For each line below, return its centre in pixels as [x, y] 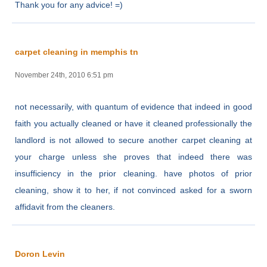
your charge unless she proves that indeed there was [133, 156]
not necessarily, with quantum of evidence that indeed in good [133, 106]
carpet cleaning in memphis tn [77, 52]
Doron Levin [40, 254]
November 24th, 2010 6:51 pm [64, 75]
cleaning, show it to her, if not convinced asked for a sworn [133, 190]
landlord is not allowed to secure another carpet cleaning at [133, 140]
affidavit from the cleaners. [65, 207]
